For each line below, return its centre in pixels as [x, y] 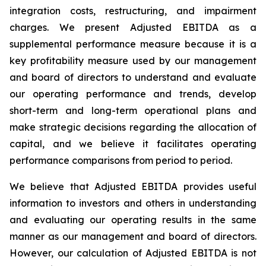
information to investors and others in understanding [133, 203]
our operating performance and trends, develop [133, 94]
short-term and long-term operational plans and [133, 110]
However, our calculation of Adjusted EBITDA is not [133, 253]
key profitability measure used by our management [133, 61]
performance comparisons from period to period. [121, 160]
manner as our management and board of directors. [133, 236]
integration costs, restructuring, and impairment [133, 11]
